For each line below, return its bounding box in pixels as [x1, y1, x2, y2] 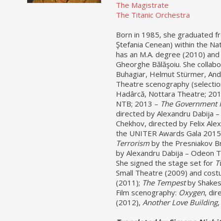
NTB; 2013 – [115, 99, 160, 109]
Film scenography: [115, 187, 179, 197]
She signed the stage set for [115, 158, 215, 168]
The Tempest [142, 178, 185, 187]
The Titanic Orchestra [115, 10, 190, 20]
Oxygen [178, 187, 205, 197]
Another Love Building [142, 197, 218, 207]
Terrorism [115, 138, 149, 148]
